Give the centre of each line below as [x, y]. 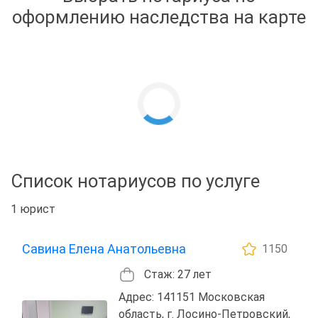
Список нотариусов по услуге [135, 181]
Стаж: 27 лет [178, 274]
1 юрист [33, 209]
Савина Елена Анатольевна [104, 248]
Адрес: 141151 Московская [192, 297]
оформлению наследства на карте [159, 17]
